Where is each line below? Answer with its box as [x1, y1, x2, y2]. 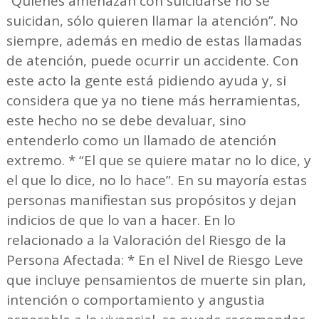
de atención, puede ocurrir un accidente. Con [6, 51, 298, 70]
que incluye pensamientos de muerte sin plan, [6, 270, 306, 289]
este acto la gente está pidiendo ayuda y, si [6, 70, 286, 90]
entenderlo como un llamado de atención [6, 130, 276, 150]
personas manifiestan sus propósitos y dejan [6, 190, 296, 209]
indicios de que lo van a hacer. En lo [6, 210, 236, 229]
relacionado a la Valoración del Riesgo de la [6, 230, 286, 249]
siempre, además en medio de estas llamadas [6, 31, 302, 50]
